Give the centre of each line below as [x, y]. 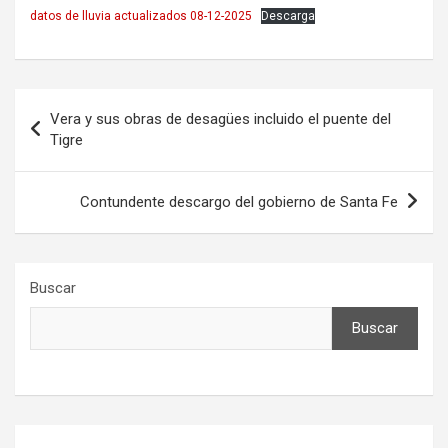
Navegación [80, 103]
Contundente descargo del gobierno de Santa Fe [239, 201]
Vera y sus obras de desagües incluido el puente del [220, 118]
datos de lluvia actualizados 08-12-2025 [141, 15]
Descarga [288, 15]
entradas [65, 167]
